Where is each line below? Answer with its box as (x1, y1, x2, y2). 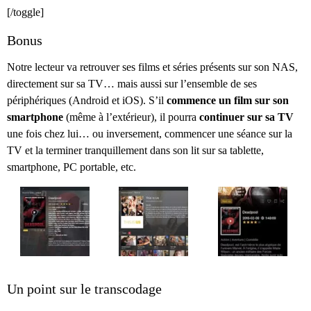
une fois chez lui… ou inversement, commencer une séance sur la (7, 128, 292, 140)
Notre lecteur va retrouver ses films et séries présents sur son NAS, (7, 61, 298, 74)
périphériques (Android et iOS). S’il (7, 94, 167, 107)
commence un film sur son (167, 94, 289, 107)
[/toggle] (7, 6, 44, 19)
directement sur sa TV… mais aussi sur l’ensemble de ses (7, 78, 257, 90)
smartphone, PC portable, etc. (7, 161, 136, 174)
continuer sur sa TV (199, 111, 294, 124)
